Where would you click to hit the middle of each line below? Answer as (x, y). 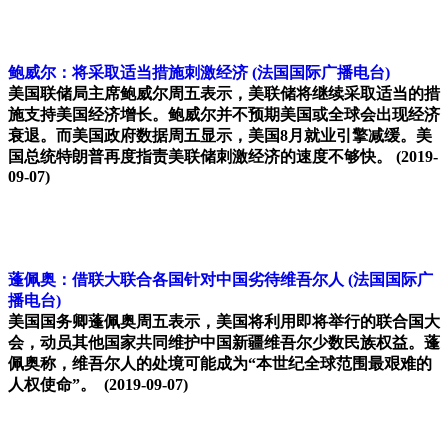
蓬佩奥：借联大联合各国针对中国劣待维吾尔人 (176, 280)
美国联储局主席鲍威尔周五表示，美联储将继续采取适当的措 (224, 94)
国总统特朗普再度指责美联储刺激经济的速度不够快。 (202, 157)
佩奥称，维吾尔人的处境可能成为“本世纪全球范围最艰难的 (220, 364)
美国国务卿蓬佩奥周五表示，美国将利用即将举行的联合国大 (224, 322)
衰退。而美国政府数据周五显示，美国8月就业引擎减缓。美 (220, 136)
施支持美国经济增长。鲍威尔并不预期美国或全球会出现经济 (224, 115)
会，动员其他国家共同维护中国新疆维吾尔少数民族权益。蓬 (224, 343)
